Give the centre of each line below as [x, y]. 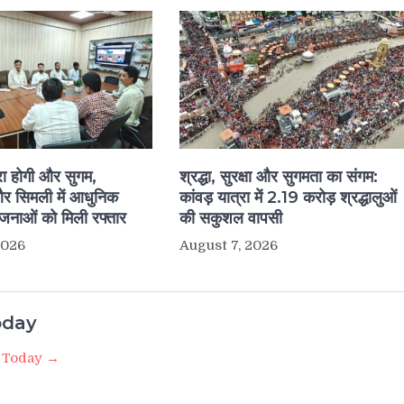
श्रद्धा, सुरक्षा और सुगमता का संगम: [278, 177]
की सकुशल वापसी [230, 219]
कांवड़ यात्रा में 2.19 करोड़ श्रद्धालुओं [288, 198]
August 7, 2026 [228, 246]
